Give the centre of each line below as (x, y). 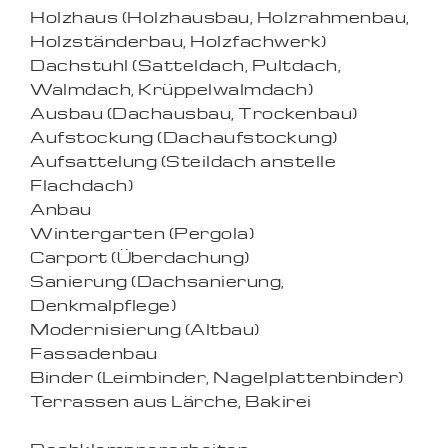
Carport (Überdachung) (140, 257)
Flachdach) (81, 185)
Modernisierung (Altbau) (145, 329)
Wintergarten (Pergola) (142, 233)
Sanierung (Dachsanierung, (157, 281)
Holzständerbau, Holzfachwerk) (178, 41)
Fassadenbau (94, 353)
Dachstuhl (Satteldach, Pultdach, (185, 65)
